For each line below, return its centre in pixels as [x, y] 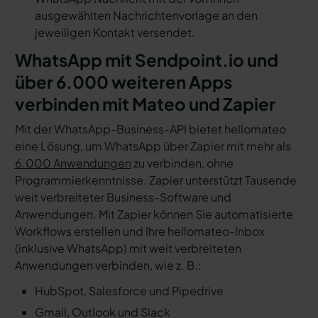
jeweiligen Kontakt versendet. [115, 33]
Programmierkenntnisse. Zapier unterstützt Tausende [155, 180]
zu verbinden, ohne [182, 163]
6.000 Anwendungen [73, 163]
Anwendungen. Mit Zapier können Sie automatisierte [154, 214]
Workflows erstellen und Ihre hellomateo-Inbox [139, 231]
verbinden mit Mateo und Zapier [145, 104]
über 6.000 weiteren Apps [123, 82]
